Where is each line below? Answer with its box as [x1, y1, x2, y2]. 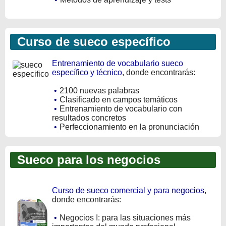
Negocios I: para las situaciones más [60, 213, 191, 222]
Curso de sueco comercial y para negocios [52, 186, 204, 195]
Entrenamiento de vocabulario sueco [52, 59, 183, 68]
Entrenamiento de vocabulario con [60, 104, 182, 114]
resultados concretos [52, 114, 126, 123]
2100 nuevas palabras [60, 86, 139, 95]
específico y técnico [52, 68, 122, 77]
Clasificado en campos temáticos [60, 95, 178, 104]
